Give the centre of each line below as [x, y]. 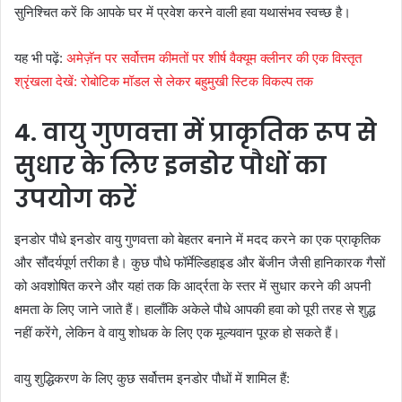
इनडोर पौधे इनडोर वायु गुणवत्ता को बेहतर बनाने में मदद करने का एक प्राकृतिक [197, 239]
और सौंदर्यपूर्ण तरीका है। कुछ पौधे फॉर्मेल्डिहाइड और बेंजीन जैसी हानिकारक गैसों [200, 262]
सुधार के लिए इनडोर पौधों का [170, 166]
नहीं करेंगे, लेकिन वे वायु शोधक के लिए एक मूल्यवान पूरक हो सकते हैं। [177, 332]
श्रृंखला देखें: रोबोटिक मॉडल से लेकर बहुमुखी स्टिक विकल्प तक [164, 82]
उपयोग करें [75, 199]
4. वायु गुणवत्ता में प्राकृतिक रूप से [196, 133]
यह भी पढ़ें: [40, 58]
